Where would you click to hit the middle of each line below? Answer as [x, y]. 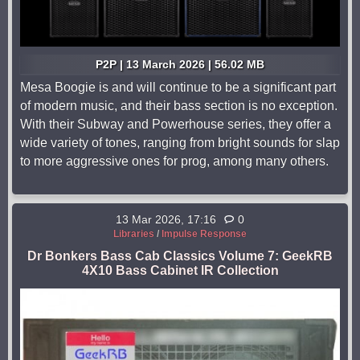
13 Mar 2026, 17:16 [166, 220]
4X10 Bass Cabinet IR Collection [180, 271]
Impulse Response [204, 234]
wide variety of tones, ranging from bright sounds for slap [180, 143]
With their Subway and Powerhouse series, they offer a [176, 125]
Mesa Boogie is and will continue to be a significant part [178, 88]
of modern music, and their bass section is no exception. [179, 106]
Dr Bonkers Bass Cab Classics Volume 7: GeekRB [180, 256]
